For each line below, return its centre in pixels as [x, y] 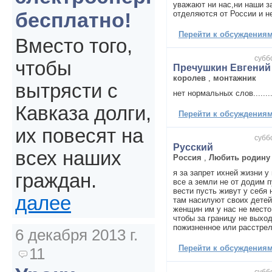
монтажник [234, 78]
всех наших [68, 159]
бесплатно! [73, 20]
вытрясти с [66, 91]
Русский [193, 147]
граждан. [56, 181]
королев [189, 78]
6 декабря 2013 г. [76, 235]
